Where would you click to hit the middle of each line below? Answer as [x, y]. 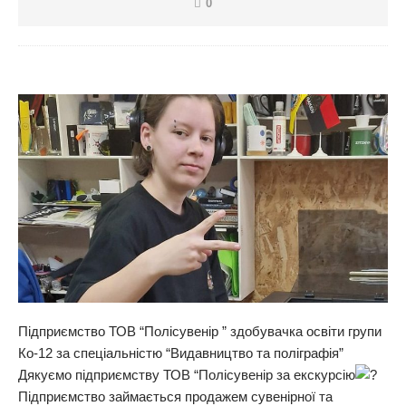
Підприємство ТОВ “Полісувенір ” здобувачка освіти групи [200, 331]
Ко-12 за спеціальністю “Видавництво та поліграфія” [181, 353]
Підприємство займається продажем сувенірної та [175, 396]
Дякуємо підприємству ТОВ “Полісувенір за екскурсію [187, 374]
